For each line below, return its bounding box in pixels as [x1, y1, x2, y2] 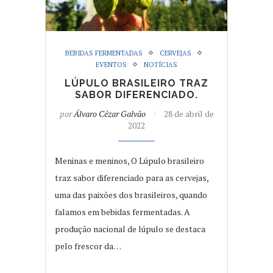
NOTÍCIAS [144, 60, 177, 69]
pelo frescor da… [55, 239, 121, 252]
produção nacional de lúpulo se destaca [55, 222, 205, 235]
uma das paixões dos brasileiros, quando [55, 188, 207, 200]
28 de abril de [163, 107, 214, 119]
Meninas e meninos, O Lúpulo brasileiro [55, 154, 204, 166]
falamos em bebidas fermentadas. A [55, 205, 190, 218]
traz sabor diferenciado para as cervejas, [55, 171, 208, 183]
